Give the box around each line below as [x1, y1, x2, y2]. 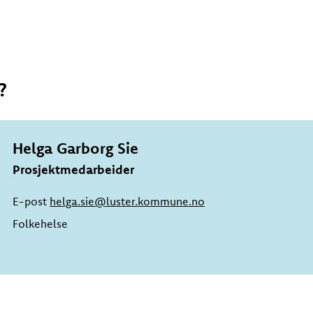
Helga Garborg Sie [13, 138, 139, 158]
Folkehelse [13, 217, 68, 231]
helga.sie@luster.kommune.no [50, 194, 205, 208]
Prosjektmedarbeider [13, 161, 135, 177]
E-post [13, 194, 50, 208]
